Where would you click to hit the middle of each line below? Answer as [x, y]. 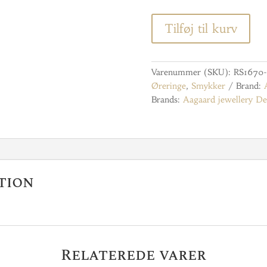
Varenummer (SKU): [192, 72]
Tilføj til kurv [201, 29]
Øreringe [168, 86]
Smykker [208, 86]
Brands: [167, 99]
